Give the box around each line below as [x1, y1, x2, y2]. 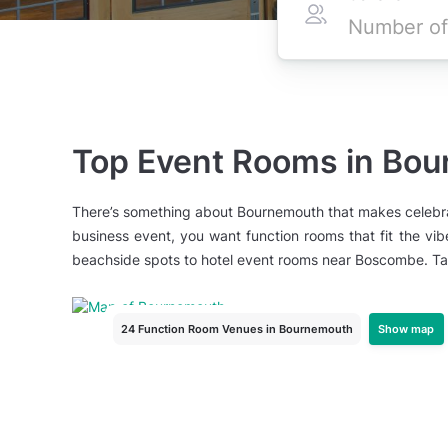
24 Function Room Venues [120, 322, 263, 336]
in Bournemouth [265, 322, 353, 336]
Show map [378, 321, 435, 336]
